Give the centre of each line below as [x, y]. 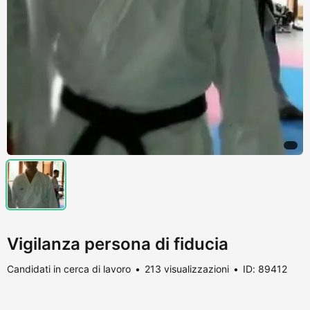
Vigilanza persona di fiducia [118, 244]
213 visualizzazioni [187, 268]
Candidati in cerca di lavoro [69, 268]
